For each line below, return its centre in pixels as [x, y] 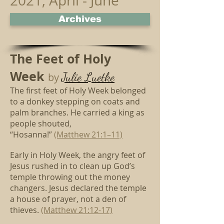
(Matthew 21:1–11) [88, 134]
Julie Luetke [88, 77]
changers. [29, 188]
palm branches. [40, 112]
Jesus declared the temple [98, 188]
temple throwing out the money [70, 177]
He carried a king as [107, 112]
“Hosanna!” [32, 134]
